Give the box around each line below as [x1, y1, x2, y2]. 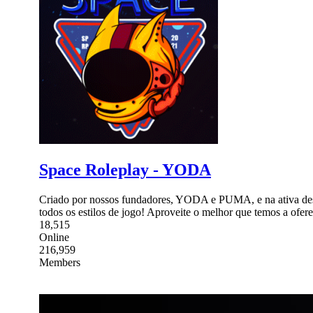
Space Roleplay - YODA [39, 160, 211, 179]
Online [39, 231, 69, 243]
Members [39, 256, 80, 268]
